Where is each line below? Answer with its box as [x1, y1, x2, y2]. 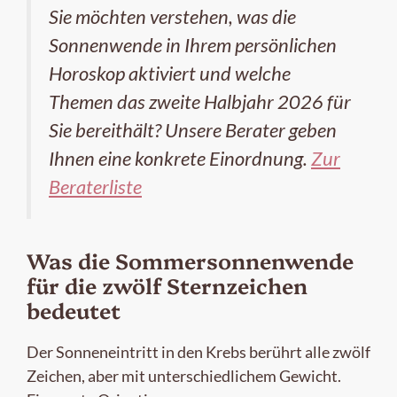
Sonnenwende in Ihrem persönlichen [49, 34, 337, 58]
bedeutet [27, 294, 121, 324]
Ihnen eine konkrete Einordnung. [49, 147, 311, 171]
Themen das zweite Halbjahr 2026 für [49, 90, 351, 114]
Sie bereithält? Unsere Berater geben [49, 119, 337, 143]
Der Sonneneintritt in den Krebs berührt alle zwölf [27, 341, 370, 362]
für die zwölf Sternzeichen [27, 269, 307, 300]
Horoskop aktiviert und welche [49, 62, 291, 86]
